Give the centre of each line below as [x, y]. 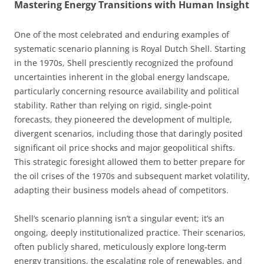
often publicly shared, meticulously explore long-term [120, 246]
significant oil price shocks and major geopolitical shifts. [125, 147]
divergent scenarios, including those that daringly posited [128, 133]
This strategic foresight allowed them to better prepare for [130, 161]
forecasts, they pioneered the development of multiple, [123, 119]
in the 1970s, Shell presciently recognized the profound [124, 62]
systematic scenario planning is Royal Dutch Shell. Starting [130, 48]
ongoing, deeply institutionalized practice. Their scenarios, [130, 232]
